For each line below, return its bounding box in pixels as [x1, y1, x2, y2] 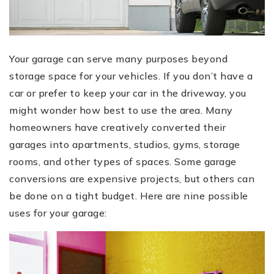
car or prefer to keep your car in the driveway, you [9, 87, 246, 100]
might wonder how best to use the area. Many [9, 104, 233, 117]
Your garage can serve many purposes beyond [9, 53, 228, 65]
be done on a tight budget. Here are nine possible [9, 190, 248, 202]
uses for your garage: [9, 207, 107, 220]
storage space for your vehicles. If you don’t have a [9, 70, 253, 83]
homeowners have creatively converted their [9, 121, 226, 134]
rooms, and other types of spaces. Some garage [9, 155, 237, 168]
